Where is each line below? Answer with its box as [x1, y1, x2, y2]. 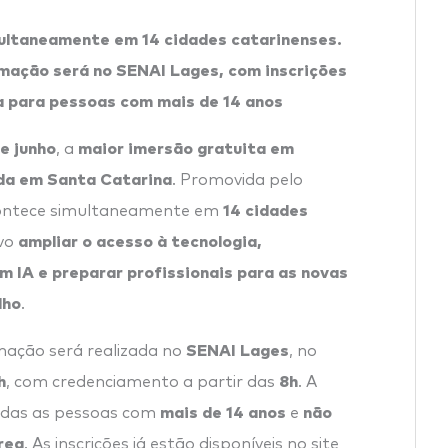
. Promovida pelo [172, 171, 303, 188]
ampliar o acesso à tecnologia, [18, 228, 262, 251]
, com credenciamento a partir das [6, 373, 279, 390]
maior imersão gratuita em [78, 135, 294, 158]
